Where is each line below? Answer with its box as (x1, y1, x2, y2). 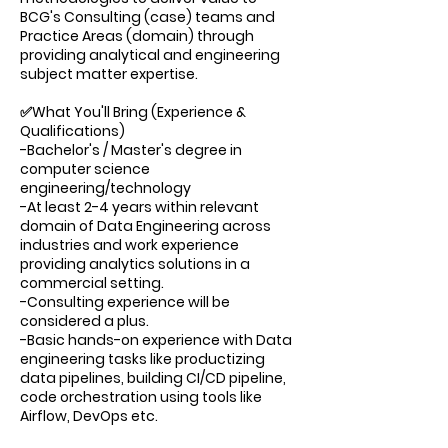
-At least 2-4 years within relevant (20, 197, 259, 217)
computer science (20, 159, 150, 179)
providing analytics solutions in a (20, 254, 250, 274)
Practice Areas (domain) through (20, 26, 254, 46)
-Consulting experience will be (20, 292, 230, 312)
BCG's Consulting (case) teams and (20, 7, 275, 27)
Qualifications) (20, 121, 125, 141)
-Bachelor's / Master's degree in (20, 140, 242, 160)
